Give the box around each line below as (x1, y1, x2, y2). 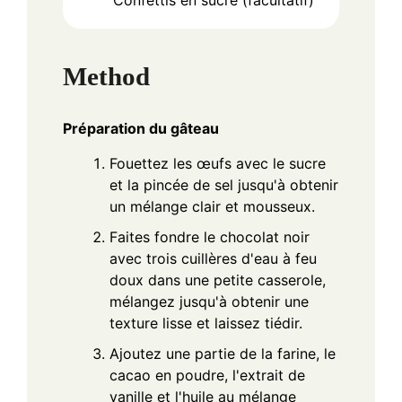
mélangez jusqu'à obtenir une (109, 293, 309, 311)
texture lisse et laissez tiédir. (109, 314, 302, 333)
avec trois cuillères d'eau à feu (109, 249, 317, 268)
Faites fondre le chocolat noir (109, 228, 310, 247)
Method (63, 61, 150, 91)
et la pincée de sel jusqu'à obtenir (109, 176, 338, 195)
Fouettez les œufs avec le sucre (109, 154, 326, 173)
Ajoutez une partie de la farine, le (109, 345, 336, 363)
